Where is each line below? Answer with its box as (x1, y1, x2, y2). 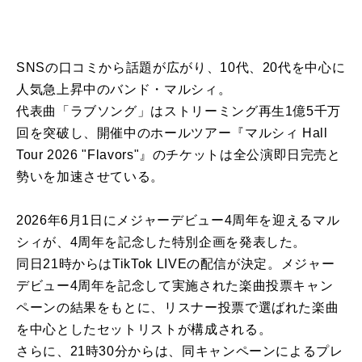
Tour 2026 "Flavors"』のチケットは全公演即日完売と (16, 148, 341, 162)
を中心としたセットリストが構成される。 (16, 322, 272, 337)
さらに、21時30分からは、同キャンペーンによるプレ (16, 344, 343, 359)
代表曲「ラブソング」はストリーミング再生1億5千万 (16, 104, 342, 119)
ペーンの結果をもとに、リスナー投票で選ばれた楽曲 (16, 301, 339, 315)
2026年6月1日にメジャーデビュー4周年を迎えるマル (16, 213, 340, 228)
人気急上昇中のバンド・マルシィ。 (16, 82, 232, 97)
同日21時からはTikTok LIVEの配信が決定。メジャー (16, 257, 335, 271)
